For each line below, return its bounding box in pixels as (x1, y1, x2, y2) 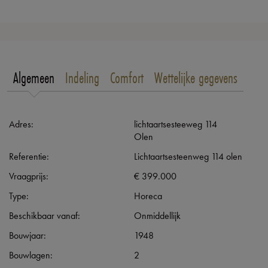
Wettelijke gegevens (154, 66, 237, 88)
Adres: (9, 117, 33, 130)
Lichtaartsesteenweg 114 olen (134, 150, 242, 163)
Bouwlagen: (9, 248, 53, 261)
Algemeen (13, 66, 54, 88)
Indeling (65, 66, 99, 88)
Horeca (134, 189, 162, 202)
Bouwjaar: (9, 229, 46, 242)
